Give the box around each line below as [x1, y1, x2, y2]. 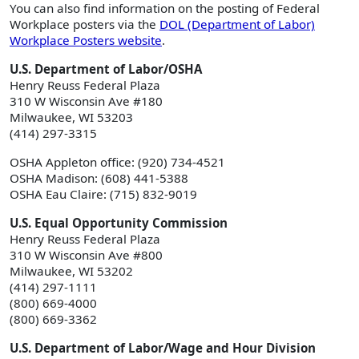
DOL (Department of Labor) [159, 15, 315, 32]
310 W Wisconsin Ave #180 [10, 92, 163, 109]
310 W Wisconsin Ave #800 [10, 246, 163, 263]
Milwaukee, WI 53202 [10, 262, 133, 279]
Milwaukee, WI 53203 [10, 108, 133, 125]
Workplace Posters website [10, 31, 162, 48]
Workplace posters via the [10, 15, 159, 32]
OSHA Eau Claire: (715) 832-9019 [10, 185, 197, 202]
